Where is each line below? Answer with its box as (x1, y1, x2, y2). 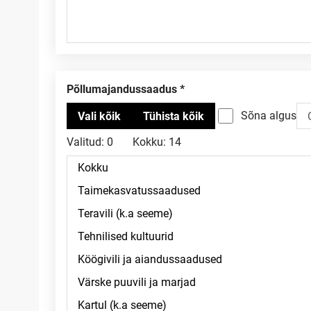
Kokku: (133, 135, 166, 149)
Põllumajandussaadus (74, 83, 177, 96)
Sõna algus (241, 109, 296, 122)
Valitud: (67, 135, 104, 149)
